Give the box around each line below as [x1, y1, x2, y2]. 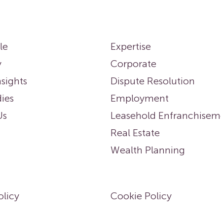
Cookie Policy [110, 189, 172, 202]
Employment [110, 92, 169, 104]
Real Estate [110, 127, 160, 139]
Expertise [110, 40, 151, 52]
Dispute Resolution [110, 75, 195, 87]
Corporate [110, 58, 156, 70]
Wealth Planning [110, 144, 185, 156]
